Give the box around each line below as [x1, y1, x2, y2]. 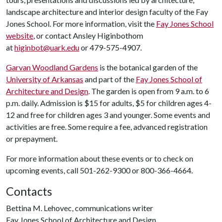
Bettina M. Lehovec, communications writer [6, 203, 153, 213]
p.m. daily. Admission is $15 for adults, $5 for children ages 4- [6, 98, 212, 108]
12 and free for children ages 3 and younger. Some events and [6, 110, 210, 119]
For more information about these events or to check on [6, 154, 193, 163]
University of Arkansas [6, 74, 83, 84]
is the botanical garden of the [98, 62, 198, 72]
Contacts [6, 184, 52, 198]
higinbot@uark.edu [14, 43, 79, 52]
